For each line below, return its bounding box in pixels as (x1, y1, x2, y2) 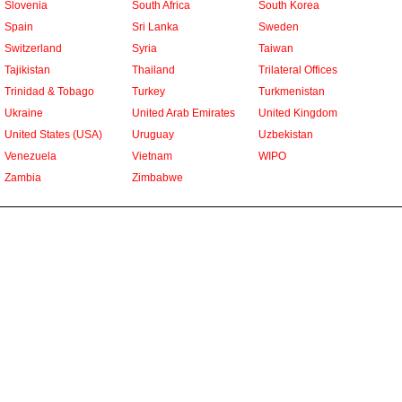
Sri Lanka (131, 21, 179, 33)
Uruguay (131, 128, 174, 141)
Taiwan (258, 42, 294, 55)
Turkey (131, 85, 165, 98)
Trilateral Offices (258, 64, 338, 76)
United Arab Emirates (131, 107, 235, 119)
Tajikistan (4, 64, 50, 76)
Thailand (131, 64, 175, 76)
